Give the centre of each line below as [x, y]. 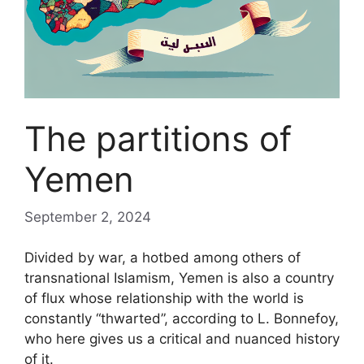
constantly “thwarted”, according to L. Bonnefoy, [182, 318]
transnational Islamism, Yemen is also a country [179, 278]
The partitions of [158, 139]
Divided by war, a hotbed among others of [162, 258]
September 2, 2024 [88, 217]
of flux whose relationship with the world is [164, 298]
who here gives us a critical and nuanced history [182, 339]
